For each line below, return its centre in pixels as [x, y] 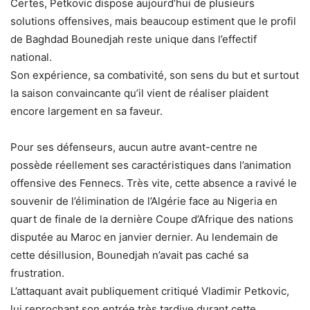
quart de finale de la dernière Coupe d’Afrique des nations [152, 219]
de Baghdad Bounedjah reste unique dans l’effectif [134, 39]
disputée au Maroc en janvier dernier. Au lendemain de [144, 237]
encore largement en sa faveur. [86, 111]
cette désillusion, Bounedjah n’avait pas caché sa [129, 255]
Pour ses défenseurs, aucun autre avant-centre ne [134, 147]
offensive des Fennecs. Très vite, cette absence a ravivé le [154, 183]
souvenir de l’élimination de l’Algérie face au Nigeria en [144, 201]
